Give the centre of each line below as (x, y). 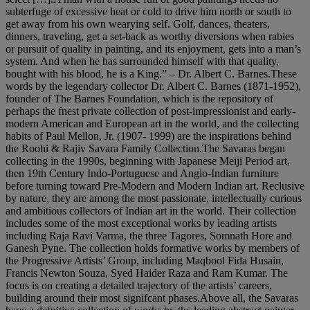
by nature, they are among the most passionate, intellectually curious (154, 198)
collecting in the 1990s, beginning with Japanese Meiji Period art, (148, 161)
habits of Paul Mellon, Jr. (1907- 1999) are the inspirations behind (148, 136)
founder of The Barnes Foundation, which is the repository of (139, 99)
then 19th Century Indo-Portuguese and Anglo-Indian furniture (142, 173)
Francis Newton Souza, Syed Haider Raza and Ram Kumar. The (147, 273)
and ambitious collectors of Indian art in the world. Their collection (151, 211)
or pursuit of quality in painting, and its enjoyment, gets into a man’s (153, 49)
